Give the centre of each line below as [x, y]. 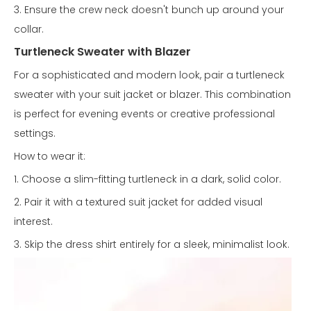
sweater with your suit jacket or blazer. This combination [152, 95]
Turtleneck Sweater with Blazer [102, 52]
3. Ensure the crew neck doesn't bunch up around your [149, 10]
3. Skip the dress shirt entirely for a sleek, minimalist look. [152, 245]
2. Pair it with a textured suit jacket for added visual [138, 202]
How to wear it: [50, 157]
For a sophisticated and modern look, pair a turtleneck [149, 75]
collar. [29, 30]
